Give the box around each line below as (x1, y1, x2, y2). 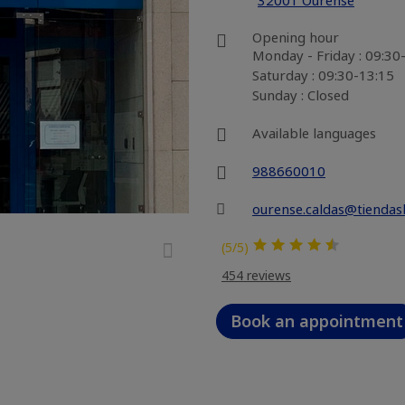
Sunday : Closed (252, 86, 349, 104)
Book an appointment (231, 310, 403, 332)
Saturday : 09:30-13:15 (252, 66, 394, 84)
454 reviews (221, 267, 291, 284)
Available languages (252, 124, 376, 142)
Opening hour (252, 28, 339, 46)
